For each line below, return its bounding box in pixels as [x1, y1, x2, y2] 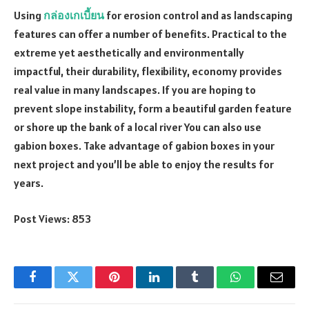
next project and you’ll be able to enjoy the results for [14, 157, 274, 172]
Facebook [31, 281, 80, 294]
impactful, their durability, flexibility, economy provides [14, 64, 282, 79]
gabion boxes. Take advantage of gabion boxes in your [14, 139, 275, 153]
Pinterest [112, 281, 157, 294]
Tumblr [194, 281, 231, 294]
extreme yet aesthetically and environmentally [14, 46, 244, 60]
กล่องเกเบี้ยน [43, 8, 104, 23]
